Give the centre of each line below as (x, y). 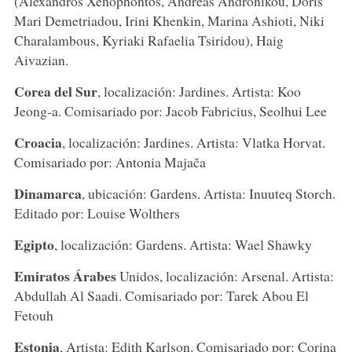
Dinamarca (48, 193)
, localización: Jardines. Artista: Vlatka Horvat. (193, 142)
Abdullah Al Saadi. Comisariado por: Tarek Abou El (161, 295)
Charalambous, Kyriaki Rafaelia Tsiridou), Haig (148, 40)
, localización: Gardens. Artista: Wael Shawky (183, 244)
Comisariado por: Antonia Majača (110, 161)
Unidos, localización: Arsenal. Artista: (225, 275)
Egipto (34, 244)
